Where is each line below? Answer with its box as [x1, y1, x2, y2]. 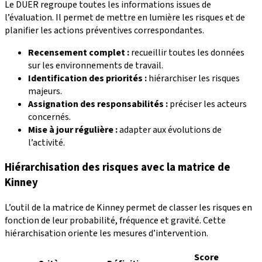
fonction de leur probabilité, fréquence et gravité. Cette [5, 214, 226, 227]
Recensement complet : [28, 46, 129, 59]
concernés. [28, 110, 71, 123]
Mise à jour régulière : [28, 123, 118, 136]
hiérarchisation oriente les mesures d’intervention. [5, 227, 208, 240]
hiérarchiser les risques [147, 71, 240, 85]
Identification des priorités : [28, 71, 147, 85]
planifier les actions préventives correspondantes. [5, 23, 204, 37]
